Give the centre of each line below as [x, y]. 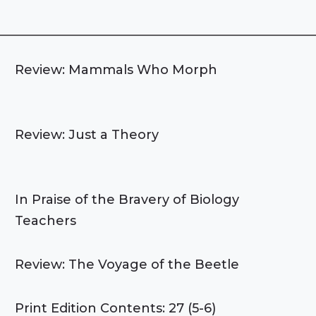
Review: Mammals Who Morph [116, 70]
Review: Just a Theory [87, 135]
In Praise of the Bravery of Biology [127, 200]
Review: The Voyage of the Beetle [127, 265]
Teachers [46, 221]
